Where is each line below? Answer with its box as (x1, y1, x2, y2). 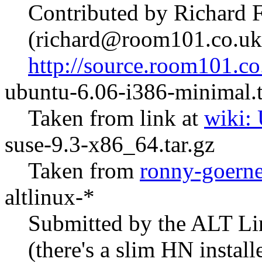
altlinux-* (5, 184, 95, 209)
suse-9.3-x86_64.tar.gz (5, 132, 215, 157)
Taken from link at (28, 105, 204, 130)
